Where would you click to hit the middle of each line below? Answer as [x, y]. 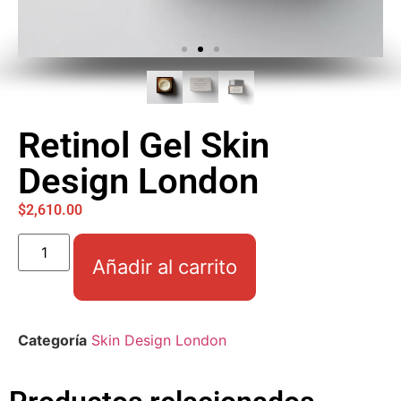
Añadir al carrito [165, 267]
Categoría [52, 341]
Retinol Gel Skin [144, 145]
